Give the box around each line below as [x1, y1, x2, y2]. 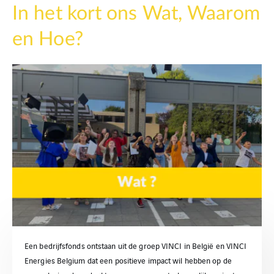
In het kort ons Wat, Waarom [12, 4, 260, 23]
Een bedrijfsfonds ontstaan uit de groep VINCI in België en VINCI [24, 240, 247, 251]
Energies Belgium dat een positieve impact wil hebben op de [24, 254, 232, 266]
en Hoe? [12, 29, 83, 49]
